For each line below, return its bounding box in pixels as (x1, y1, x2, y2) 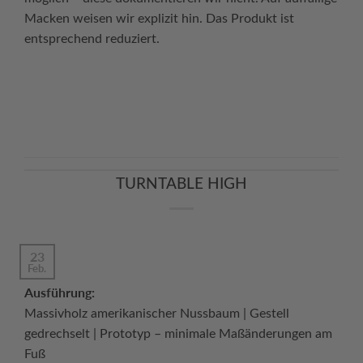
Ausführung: (24, 283, 95, 302)
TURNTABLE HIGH (116, 177, 247, 193)
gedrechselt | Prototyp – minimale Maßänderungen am (24, 324, 332, 342)
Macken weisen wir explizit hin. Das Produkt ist (24, 8, 294, 26)
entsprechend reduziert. (24, 28, 160, 46)
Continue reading (112, 92, 236, 113)
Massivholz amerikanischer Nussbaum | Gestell (24, 304, 289, 322)
